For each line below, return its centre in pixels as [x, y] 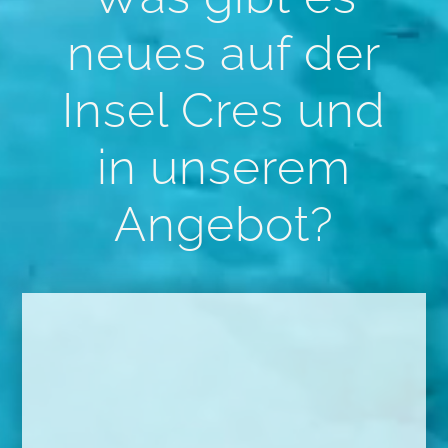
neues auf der [223, 53]
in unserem [223, 167]
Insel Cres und [223, 110]
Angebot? [223, 224]
